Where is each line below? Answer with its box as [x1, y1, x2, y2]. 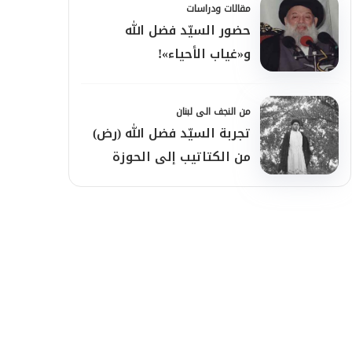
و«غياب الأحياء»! [158, 42, 251, 66]
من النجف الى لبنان [176, 103, 251, 120]
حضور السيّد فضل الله [125, 18, 251, 42]
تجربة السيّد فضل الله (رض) [93, 121, 251, 145]
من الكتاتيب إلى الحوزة [112, 145, 251, 169]
